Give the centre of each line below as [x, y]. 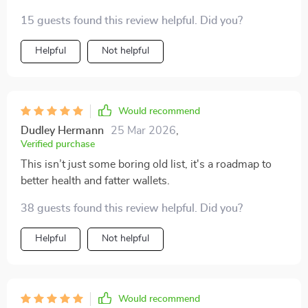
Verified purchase [58, 144]
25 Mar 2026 [143, 131]
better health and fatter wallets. [95, 181]
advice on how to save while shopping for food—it [142, 10]
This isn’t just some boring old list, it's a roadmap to [146, 164]
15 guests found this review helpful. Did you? [132, 21]
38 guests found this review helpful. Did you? [132, 208]
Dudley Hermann [62, 131]
